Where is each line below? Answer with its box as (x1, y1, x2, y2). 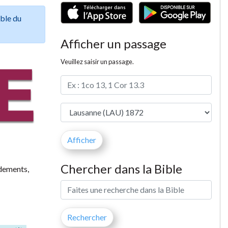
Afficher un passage (60, 36, 166, 51)
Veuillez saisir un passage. (60, 57, 134, 66)
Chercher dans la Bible (60, 161, 182, 176)
